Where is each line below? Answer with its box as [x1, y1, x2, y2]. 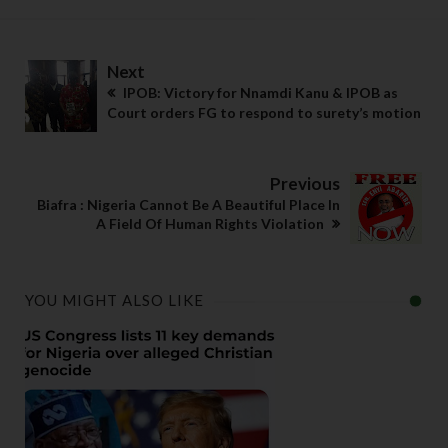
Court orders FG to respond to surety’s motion [107, 104, 421, 122]
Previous [270, 173, 340, 195]
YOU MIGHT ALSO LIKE [25, 291, 204, 310]
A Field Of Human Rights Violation [96, 215, 327, 233]
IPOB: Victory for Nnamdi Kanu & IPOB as [120, 84, 398, 102]
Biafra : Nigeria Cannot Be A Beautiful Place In [37, 196, 340, 214]
